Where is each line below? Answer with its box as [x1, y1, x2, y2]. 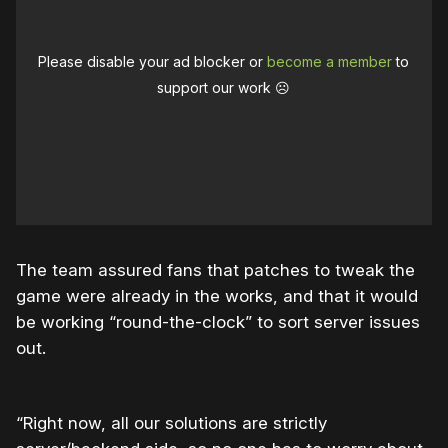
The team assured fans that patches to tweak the [16, 259, 415, 280]
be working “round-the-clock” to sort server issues [16, 311, 420, 332]
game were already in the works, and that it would [16, 285, 418, 306]
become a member [267, 52, 393, 70]
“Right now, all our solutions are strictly [16, 412, 327, 433]
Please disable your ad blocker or [38, 52, 268, 70]
